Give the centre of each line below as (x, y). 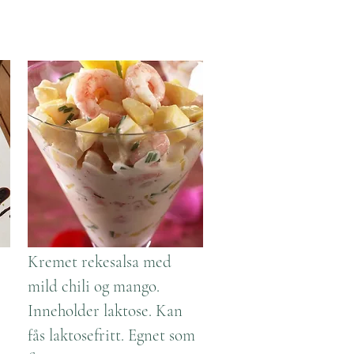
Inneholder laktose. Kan (105, 311)
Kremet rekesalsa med (100, 262)
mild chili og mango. (94, 286)
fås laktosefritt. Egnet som (111, 335)
